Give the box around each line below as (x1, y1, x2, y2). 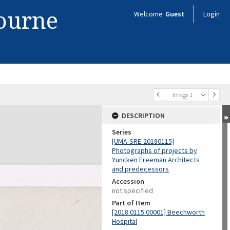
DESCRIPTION (122, 111, 165, 120)
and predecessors (112, 164, 169, 174)
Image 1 (172, 91, 193, 99)
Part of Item (112, 198, 150, 207)
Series (112, 127, 131, 137)
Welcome (134, 9, 164, 18)
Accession (112, 177, 144, 186)
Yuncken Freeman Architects (112, 155, 200, 164)
